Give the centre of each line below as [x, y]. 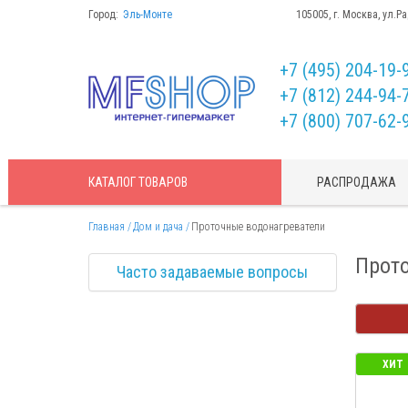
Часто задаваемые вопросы [213, 272]
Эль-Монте [149, 15]
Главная [107, 227]
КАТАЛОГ [113, 182]
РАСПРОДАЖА [357, 182]
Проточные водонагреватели [258, 227]
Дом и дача [158, 227]
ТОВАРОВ [163, 182]
